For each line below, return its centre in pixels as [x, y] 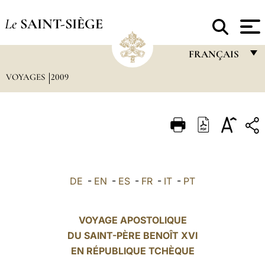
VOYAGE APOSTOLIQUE [132, 220]
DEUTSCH [209, 193]
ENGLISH [207, 100]
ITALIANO [208, 123]
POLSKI [203, 216]
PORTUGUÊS [215, 146]
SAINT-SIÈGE [61, 24]
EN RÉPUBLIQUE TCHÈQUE [132, 251]
